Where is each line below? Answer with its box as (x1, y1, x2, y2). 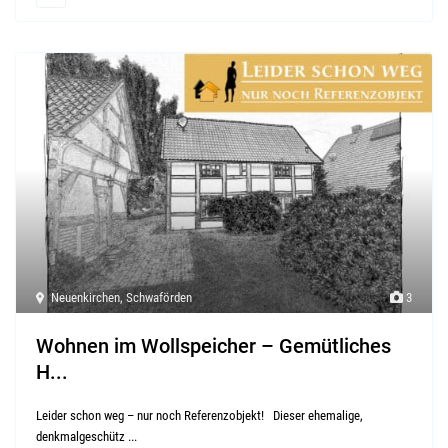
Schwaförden (126, 289, 193, 305)
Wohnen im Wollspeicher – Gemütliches (36, 333, 392, 358)
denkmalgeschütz (36, 428, 129, 444)
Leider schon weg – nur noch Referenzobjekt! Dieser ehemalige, (36, 407, 364, 423)
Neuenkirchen (51, 289, 121, 305)
